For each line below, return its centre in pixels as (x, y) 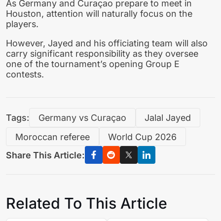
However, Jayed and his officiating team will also (107, 43)
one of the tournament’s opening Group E (93, 64)
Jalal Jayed (168, 117)
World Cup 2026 (143, 137)
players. (22, 24)
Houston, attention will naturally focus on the (99, 14)
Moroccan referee (52, 137)
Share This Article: (45, 155)
